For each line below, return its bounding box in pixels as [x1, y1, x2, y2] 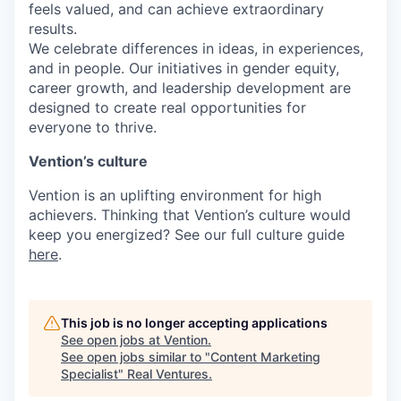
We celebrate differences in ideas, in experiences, [29, 39, 363, 58]
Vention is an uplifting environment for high [29, 186, 321, 205]
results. [29, 20, 77, 38]
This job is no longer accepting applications [61, 315, 328, 331]
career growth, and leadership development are [29, 79, 351, 98]
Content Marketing [210, 349, 320, 365]
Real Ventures [127, 366, 209, 382]
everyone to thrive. [29, 118, 157, 137]
